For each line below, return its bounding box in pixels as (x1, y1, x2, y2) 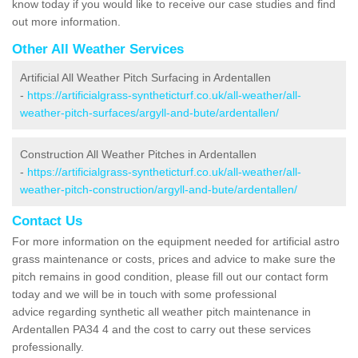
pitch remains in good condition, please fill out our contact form (12, 269, 328, 283)
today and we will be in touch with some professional (12, 287, 276, 300)
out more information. (12, 14, 124, 28)
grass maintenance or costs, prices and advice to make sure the (12, 252, 336, 265)
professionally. (12, 340, 87, 353)
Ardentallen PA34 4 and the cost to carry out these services (12, 322, 311, 336)
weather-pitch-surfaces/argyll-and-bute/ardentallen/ (20, 105, 279, 119)
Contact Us (12, 213, 82, 229)
